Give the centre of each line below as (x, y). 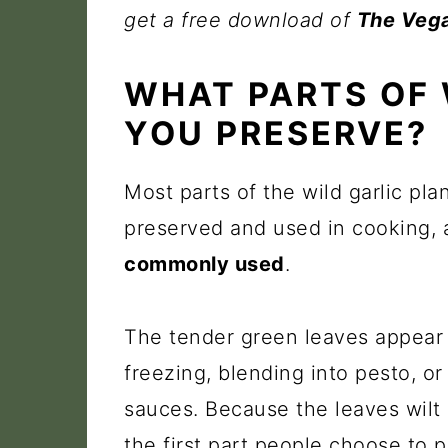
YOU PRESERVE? (276, 133)
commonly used (204, 264)
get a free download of (240, 20)
